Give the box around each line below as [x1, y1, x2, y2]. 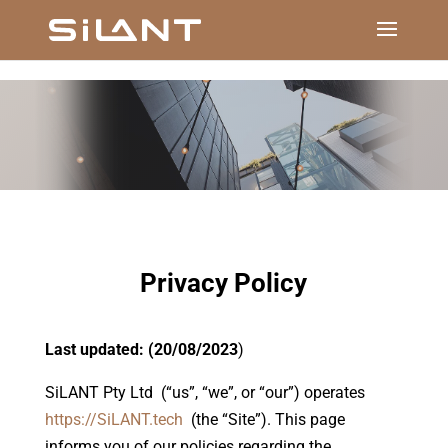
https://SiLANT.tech [44, 410, 183, 429]
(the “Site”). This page [182, 410, 345, 429]
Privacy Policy [140, 268, 308, 298]
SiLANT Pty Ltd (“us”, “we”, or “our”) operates [44, 383, 365, 402]
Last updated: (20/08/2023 [44, 340, 238, 359]
